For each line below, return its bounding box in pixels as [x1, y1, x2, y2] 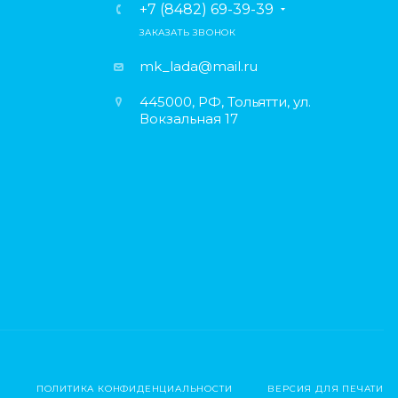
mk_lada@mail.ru [139, 58, 258, 76]
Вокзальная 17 [139, 110, 238, 128]
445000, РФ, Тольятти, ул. [139, 93, 311, 111]
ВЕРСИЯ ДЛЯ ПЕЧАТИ [267, 383, 384, 395]
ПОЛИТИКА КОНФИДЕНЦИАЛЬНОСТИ [36, 383, 233, 395]
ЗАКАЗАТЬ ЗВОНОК [139, 27, 236, 39]
